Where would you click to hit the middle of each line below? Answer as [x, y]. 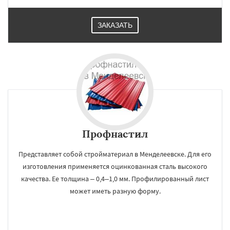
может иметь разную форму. [115, 191]
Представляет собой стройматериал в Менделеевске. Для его [115, 154]
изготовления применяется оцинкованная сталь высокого [115, 166]
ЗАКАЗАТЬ [115, 25]
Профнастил [115, 134]
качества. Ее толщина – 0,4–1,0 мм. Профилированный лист [115, 179]
